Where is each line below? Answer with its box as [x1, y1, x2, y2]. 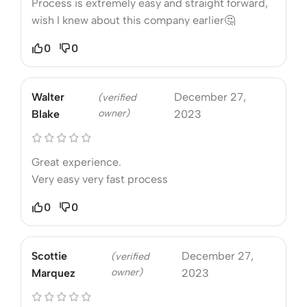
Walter [32, 90, 64, 103]
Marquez [32, 266, 75, 280]
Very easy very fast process [32, 172, 168, 186]
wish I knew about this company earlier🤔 [32, 13, 235, 27]
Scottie [32, 249, 67, 262]
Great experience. [32, 155, 121, 169]
